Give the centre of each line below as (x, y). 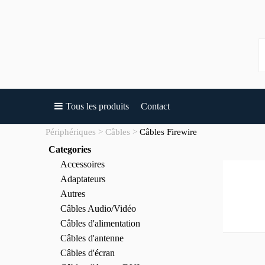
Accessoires (83, 164)
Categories (70, 149)
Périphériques (71, 132)
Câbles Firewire (168, 132)
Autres (73, 194)
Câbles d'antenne (92, 238)
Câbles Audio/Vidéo (98, 209)
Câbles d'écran (88, 253)
